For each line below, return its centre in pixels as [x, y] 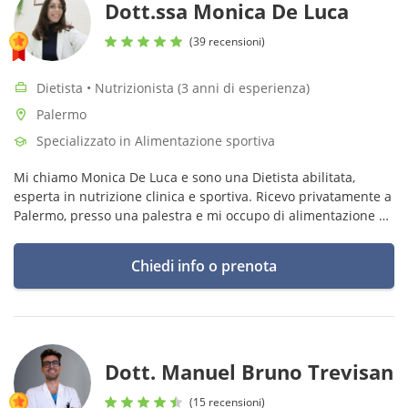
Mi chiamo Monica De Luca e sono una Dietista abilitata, [184, 177]
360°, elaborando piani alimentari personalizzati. [163, 235]
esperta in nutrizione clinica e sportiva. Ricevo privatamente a [203, 196]
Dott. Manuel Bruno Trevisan [249, 372]
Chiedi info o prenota [204, 266]
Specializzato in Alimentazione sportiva [156, 141]
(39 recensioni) [227, 41]
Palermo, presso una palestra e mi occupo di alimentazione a [200, 215]
